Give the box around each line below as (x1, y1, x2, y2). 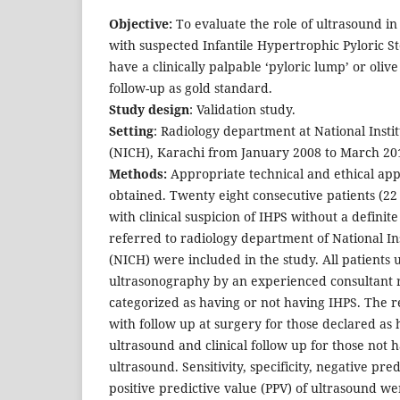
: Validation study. (189, 100, 296, 118)
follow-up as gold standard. (109, 79, 272, 96)
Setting (109, 121, 154, 139)
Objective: (109, 14, 172, 32)
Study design (109, 100, 189, 118)
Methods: (109, 164, 167, 182)
